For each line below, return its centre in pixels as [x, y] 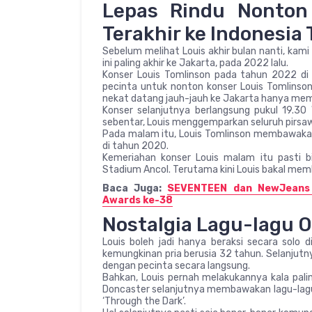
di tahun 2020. [135, 146]
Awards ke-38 [138, 200]
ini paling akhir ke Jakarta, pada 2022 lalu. [195, 63]
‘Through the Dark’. [144, 301]
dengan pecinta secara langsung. [176, 265]
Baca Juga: [135, 188]
